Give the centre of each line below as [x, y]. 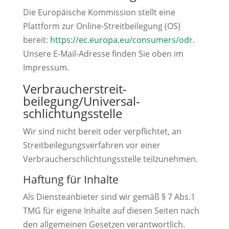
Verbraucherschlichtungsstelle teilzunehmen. [110, 159]
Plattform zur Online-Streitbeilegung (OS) [101, 26]
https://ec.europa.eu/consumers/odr [121, 40]
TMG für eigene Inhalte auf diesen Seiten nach [111, 211]
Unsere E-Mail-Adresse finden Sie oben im [103, 54]
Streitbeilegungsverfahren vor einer [91, 145]
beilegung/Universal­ [81, 101]
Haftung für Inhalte [71, 179]
